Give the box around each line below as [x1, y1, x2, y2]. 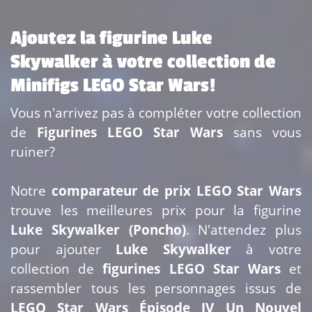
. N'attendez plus [185, 220, 302, 240]
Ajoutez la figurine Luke [10, 27, 212, 50]
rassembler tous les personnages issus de [10, 279, 302, 298]
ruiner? [10, 142, 55, 162]
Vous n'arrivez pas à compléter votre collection [10, 103, 302, 123]
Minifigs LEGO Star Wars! [10, 75, 216, 97]
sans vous [223, 123, 302, 142]
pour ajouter [10, 240, 116, 259]
